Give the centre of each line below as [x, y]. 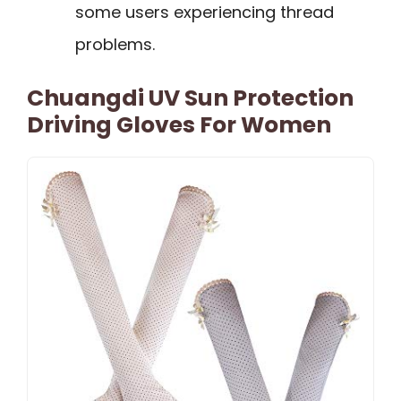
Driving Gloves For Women [179, 125]
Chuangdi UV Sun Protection [190, 98]
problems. [115, 45]
